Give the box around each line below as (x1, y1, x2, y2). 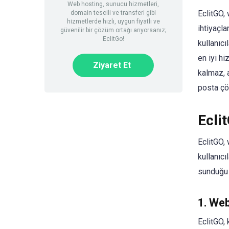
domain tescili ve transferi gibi (71, 9, 156, 16)
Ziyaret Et (93, 60, 131, 70)
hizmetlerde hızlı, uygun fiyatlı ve (66, 18, 160, 25)
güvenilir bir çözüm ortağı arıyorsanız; (60, 27, 167, 34)
